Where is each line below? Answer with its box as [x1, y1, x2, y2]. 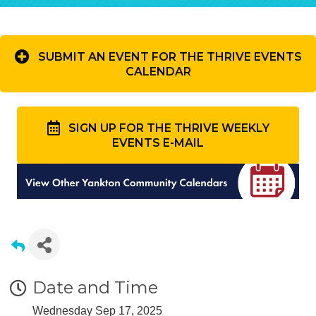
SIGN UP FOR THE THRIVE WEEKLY [68, 121, 269, 135]
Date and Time [32, 276, 158, 298]
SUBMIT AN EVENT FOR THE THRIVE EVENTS [37, 50, 302, 64]
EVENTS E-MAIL [112, 135, 204, 150]
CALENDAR [125, 64, 191, 78]
